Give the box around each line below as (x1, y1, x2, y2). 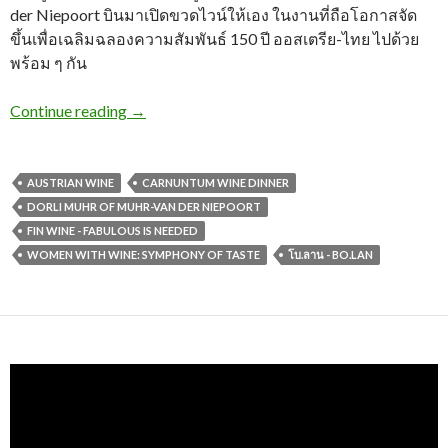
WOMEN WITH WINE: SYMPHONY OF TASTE (27, 247, 260, 261)
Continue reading (10, 100, 130, 120)
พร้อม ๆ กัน (10, 52, 87, 72)
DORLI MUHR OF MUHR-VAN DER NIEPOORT (27, 199, 261, 213)
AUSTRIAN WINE (27, 175, 114, 189)
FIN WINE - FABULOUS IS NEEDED (27, 223, 198, 237)
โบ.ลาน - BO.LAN (288, 247, 373, 261)
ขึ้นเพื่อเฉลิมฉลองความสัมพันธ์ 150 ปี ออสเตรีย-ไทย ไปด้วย (10, 28, 419, 48)
